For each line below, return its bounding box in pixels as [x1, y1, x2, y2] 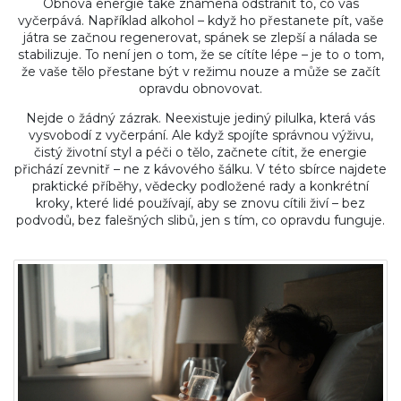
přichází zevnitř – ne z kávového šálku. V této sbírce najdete [14, 161, 387, 177]
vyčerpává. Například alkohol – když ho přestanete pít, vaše [17, 13, 384, 29]
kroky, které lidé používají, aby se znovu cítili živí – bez [36, 195, 365, 211]
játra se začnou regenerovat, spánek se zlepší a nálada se [23, 30, 378, 46]
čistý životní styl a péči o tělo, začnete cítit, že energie [34, 144, 367, 160]
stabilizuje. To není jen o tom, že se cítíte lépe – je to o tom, [17, 47, 384, 63]
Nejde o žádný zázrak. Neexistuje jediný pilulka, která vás [26, 110, 375, 126]
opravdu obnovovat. [139, 81, 262, 97]
